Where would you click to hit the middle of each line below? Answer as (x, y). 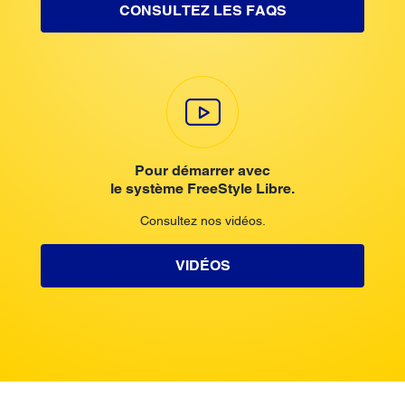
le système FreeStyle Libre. (202, 188)
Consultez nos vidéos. (202, 220)
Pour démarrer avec (202, 170)
